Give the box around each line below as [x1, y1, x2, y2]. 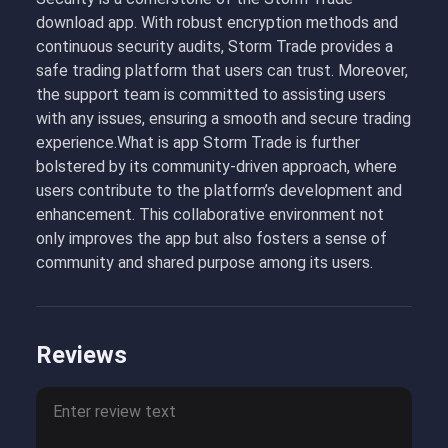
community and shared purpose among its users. [36, 253, 373, 272]
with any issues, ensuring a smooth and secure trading [36, 109, 411, 128]
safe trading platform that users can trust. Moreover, [36, 61, 408, 80]
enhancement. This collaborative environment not [36, 205, 384, 224]
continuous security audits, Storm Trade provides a [36, 37, 393, 56]
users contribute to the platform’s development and [36, 181, 402, 200]
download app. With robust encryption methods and [36, 13, 398, 32]
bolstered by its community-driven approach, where [36, 157, 397, 176]
